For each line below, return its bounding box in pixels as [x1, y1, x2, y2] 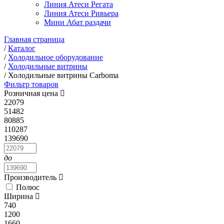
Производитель [4, 173, 58, 181]
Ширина [4, 192, 35, 200]
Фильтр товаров [4, 80, 58, 88]
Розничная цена [4, 89, 60, 97]
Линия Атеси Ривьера [44, 9, 118, 17]
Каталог [8, 44, 35, 52]
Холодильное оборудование [8, 53, 103, 61]
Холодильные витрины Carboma [8, 71, 118, 79]
